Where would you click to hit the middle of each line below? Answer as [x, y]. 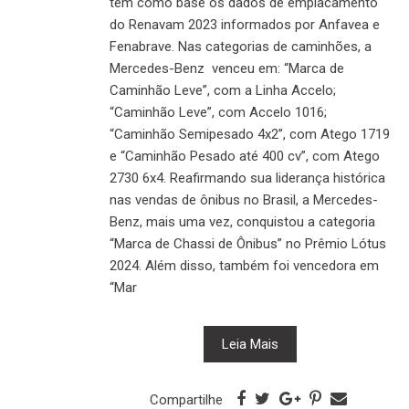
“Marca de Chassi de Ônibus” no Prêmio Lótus [248, 243]
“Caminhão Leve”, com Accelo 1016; [218, 112]
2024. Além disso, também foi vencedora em [244, 265]
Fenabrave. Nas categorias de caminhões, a [241, 46]
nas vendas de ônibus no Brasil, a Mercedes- [244, 199]
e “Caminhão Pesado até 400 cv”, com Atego [245, 156]
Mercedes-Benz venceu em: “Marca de [227, 68]
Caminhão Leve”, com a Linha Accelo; [223, 90]
